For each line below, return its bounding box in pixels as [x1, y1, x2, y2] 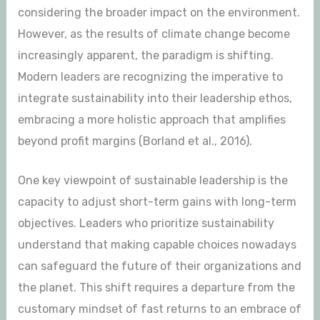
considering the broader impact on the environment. [17, 5, 300, 19]
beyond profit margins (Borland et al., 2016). [17, 134, 252, 148]
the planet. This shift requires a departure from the [17, 281, 295, 295]
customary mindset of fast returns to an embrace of [17, 302, 301, 316]
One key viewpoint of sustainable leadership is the [17, 174, 288, 188]
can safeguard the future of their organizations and [17, 259, 301, 274]
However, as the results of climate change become [17, 26, 290, 41]
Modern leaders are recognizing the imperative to [17, 69, 283, 84]
